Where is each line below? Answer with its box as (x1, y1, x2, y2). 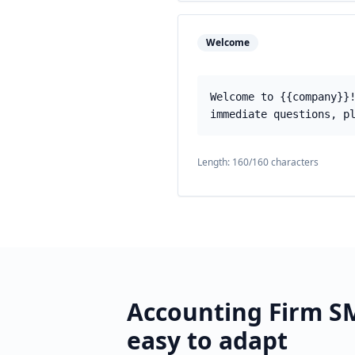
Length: (197, 155, 232, 169)
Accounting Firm (127, 296, 323, 328)
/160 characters (249, 155, 319, 169)
